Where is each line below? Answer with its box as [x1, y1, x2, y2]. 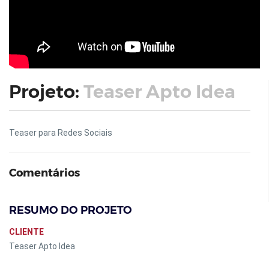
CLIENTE [9, 227, 44, 237]
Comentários [9, 166, 80, 180]
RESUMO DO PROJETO [9, 204, 132, 217]
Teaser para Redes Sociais [9, 128, 112, 138]
